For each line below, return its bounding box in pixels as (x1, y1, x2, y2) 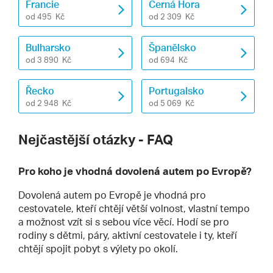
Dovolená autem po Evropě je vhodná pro (18, 188, 206, 201)
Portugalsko (148, 84, 204, 97)
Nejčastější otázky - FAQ (18, 130, 173, 147)
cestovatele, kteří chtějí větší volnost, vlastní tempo (18, 202, 250, 214)
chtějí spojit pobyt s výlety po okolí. (18, 242, 178, 255)
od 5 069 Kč (148, 97, 194, 108)
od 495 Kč (26, 11, 65, 21)
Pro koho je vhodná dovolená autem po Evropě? (18, 164, 252, 177)
